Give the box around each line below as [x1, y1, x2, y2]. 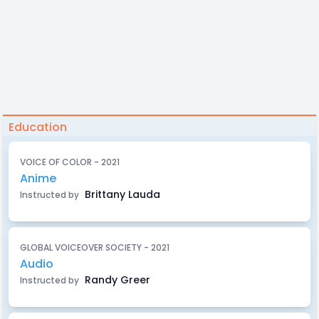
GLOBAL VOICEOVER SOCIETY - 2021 [20, 241, 169, 253]
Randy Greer [82, 273, 150, 287]
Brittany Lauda [82, 187, 160, 202]
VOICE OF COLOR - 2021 [20, 156, 120, 168]
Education [9, 119, 67, 135]
